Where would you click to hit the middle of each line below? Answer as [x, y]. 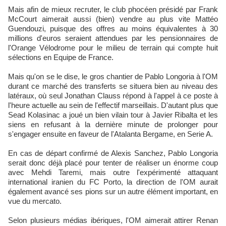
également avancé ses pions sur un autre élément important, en [113, 191]
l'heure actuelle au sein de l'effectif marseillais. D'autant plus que [113, 105]
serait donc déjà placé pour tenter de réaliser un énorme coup [113, 163]
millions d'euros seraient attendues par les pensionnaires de [113, 38]
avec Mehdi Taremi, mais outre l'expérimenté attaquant [113, 172]
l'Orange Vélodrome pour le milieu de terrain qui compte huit [113, 48]
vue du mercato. [35, 201]
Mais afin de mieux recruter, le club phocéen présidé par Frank [113, 9]
